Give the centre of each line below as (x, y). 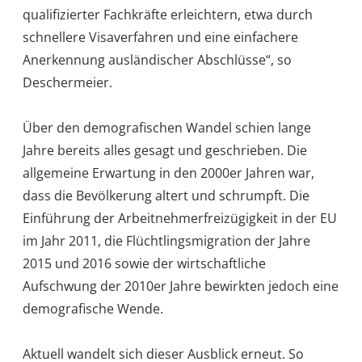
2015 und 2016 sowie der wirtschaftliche (144, 263)
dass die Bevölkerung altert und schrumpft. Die (166, 195)
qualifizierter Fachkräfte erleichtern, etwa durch (168, 14)
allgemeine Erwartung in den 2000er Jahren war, (168, 173)
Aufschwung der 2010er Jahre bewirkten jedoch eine (181, 286)
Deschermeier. (67, 82)
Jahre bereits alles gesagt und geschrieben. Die (165, 150)
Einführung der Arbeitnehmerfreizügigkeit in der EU (180, 218)
